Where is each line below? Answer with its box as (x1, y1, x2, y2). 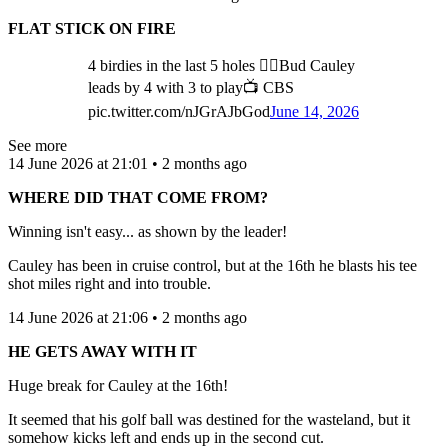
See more (8, 136, 67, 154)
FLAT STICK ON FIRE (8, 19, 176, 37)
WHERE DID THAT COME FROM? (8, 188, 268, 206)
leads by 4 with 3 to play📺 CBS (88, 78, 294, 96)
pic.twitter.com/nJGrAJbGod (88, 102, 270, 120)
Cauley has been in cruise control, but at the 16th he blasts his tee (8, 256, 417, 274)
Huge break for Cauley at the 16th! (8, 376, 228, 394)
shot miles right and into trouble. (8, 274, 211, 292)
